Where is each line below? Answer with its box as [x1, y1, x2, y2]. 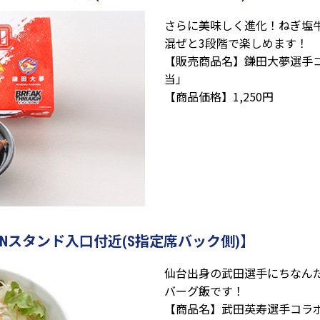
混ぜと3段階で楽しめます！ [164, 34, 308, 52]
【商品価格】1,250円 [164, 88, 274, 106]
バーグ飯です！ [164, 282, 244, 300]
